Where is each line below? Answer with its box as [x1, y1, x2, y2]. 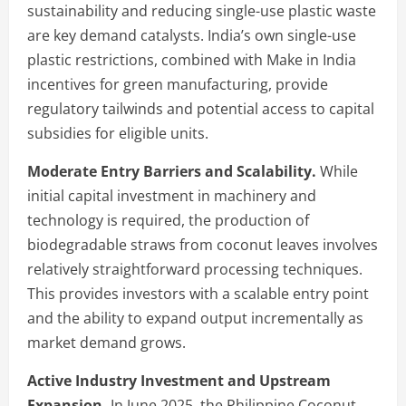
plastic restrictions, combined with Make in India [27, 49, 356, 70]
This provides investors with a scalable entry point [27, 283, 369, 304]
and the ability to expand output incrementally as [27, 307, 363, 328]
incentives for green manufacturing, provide [27, 73, 328, 94]
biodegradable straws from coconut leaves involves [27, 234, 378, 255]
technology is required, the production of [27, 209, 309, 230]
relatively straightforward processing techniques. [27, 258, 362, 279]
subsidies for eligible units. [27, 122, 208, 143]
